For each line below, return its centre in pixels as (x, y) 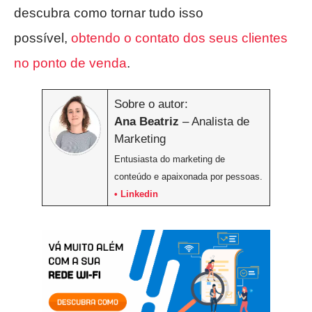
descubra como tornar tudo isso (109, 13)
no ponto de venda (70, 63)
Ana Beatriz (146, 122)
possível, (42, 38)
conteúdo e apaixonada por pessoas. (188, 177)
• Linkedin (136, 194)
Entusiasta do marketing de (169, 159)
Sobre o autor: (151, 104)
